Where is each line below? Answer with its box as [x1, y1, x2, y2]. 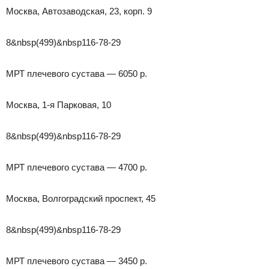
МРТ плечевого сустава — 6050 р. [6, 68, 147, 79]
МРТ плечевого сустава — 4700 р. [6, 162, 147, 172]
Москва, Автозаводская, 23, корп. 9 [6, 5, 152, 16]
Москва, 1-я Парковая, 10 [6, 99, 111, 110]
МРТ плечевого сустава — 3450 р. [6, 255, 147, 266]
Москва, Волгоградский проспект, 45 [6, 193, 156, 204]
